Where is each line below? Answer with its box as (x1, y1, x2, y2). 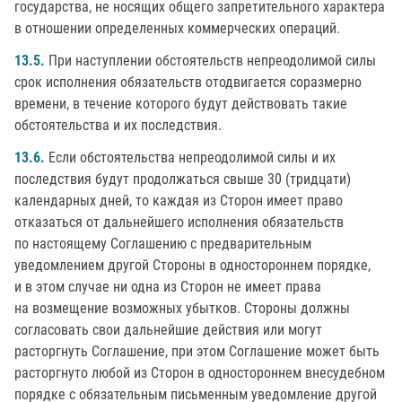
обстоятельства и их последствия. (14, 117, 222, 134)
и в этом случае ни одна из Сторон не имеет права (14, 278, 321, 295)
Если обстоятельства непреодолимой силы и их (45, 149, 336, 166)
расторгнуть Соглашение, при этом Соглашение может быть (14, 343, 380, 360)
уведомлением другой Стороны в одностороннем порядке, (14, 257, 371, 274)
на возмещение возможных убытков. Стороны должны (14, 300, 350, 317)
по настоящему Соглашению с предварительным (14, 235, 311, 252)
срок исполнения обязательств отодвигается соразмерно (14, 74, 362, 91)
